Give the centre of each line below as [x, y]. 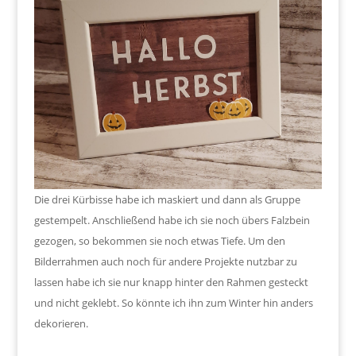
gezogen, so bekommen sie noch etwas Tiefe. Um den [159, 240]
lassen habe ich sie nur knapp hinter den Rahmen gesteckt [171, 282]
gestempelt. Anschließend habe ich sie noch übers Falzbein [172, 220]
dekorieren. [61, 323]
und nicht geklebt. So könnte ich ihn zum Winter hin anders [173, 302]
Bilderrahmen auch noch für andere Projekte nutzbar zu [165, 261]
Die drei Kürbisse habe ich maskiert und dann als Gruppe [167, 199]
